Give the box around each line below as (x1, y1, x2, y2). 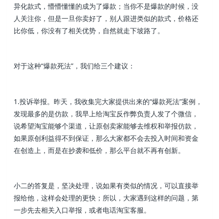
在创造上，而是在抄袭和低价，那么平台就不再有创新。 (14, 145, 185, 155)
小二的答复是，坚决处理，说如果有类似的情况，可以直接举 (14, 181, 199, 190)
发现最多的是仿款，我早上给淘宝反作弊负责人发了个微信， (14, 109, 199, 118)
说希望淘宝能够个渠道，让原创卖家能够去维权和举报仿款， (14, 121, 199, 131)
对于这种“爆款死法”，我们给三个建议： (14, 61, 135, 71)
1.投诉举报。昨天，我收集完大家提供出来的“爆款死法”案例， (14, 96, 203, 106)
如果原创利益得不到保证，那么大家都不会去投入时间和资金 (14, 133, 199, 143)
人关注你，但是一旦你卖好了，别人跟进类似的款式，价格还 (14, 13, 199, 23)
